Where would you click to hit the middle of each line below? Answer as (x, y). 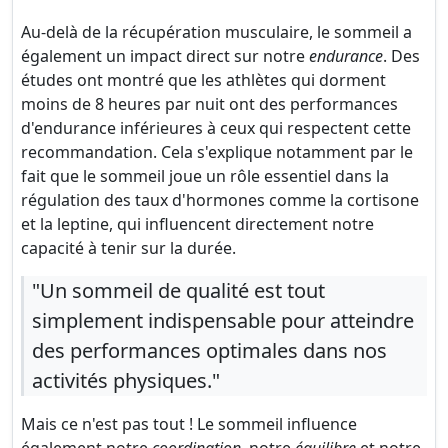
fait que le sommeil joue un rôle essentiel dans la (205, 176)
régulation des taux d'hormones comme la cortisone (220, 200)
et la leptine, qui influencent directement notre (197, 224)
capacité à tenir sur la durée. (128, 248)
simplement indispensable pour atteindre (223, 320)
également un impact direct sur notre (165, 56)
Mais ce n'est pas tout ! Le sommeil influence (189, 424)
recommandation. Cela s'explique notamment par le (217, 152)
